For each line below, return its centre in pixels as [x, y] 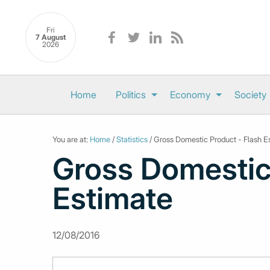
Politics [130, 95]
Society [250, 95]
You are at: [71, 139]
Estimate [113, 198]
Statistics [132, 139]
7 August [51, 37]
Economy [190, 95]
